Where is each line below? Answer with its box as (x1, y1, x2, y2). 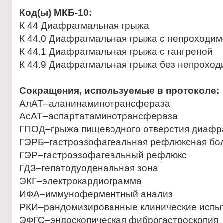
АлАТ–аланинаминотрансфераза (19, 98, 170, 109)
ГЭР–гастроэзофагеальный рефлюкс (19, 150, 187, 160)
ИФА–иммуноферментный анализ (19, 189, 173, 199)
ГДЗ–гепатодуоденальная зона (19, 163, 158, 173)
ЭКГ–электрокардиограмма (19, 176, 142, 186)
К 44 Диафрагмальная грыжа (19, 20, 149, 31)
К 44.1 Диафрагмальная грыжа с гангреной (19, 46, 213, 57)
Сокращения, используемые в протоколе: (19, 85, 219, 96)
